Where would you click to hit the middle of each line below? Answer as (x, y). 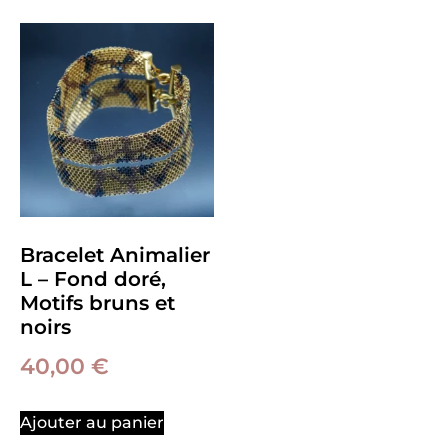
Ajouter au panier (92, 423)
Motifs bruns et (97, 303)
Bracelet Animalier (115, 255)
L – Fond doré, (93, 279)
